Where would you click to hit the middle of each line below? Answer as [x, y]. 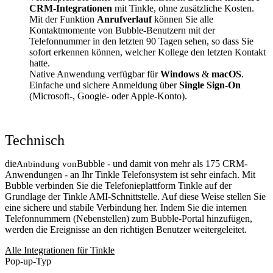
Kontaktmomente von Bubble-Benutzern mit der [122, 30]
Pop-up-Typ [28, 261]
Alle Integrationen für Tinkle [60, 250]
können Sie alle [183, 19]
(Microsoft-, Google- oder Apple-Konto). [108, 96]
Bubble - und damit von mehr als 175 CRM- [162, 163]
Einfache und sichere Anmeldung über [104, 85]
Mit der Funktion [63, 19]
